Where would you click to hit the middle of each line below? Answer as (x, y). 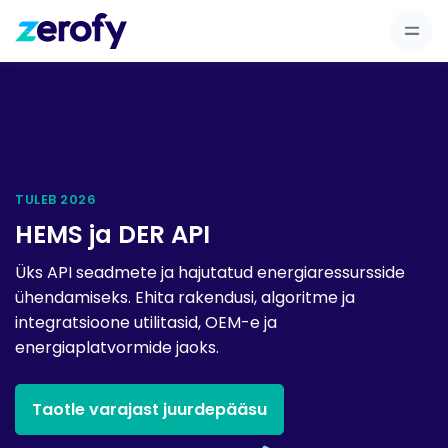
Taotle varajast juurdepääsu (149, 409)
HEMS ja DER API (112, 234)
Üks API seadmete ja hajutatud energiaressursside (210, 272)
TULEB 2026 (55, 199)
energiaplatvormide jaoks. (117, 347)
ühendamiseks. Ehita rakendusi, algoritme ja (185, 297)
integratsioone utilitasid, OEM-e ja (146, 322)
